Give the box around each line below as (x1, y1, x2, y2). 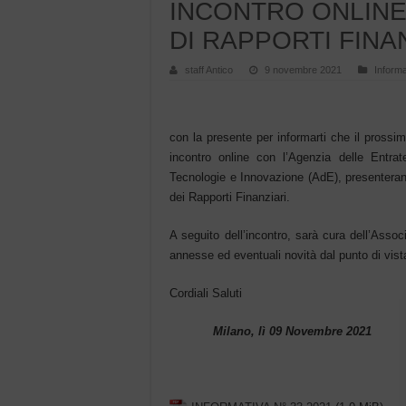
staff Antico (185, 63, 233, 75)
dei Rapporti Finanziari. (169, 189, 290, 204)
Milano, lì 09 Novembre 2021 (213, 324, 372, 338)
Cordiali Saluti (169, 285, 242, 300)
